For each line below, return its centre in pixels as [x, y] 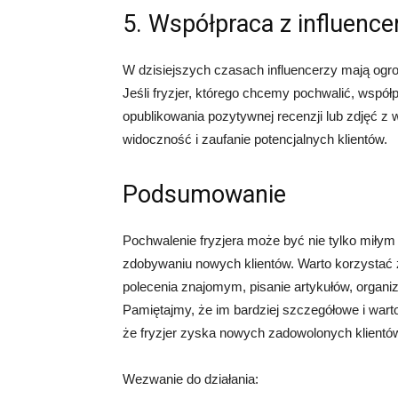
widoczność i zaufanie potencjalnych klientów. [255, 139]
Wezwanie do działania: [191, 379]
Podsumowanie [204, 195]
